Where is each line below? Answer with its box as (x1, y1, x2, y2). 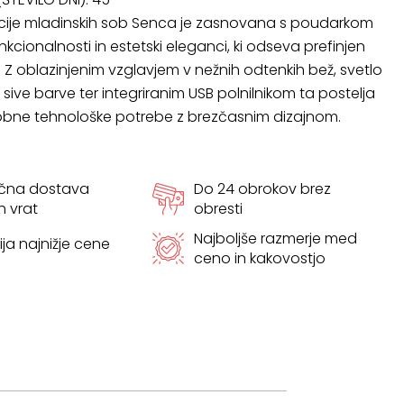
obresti (193, 198, 243, 219)
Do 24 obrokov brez (193, 179, 331, 199)
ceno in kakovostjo (193, 247, 326, 269)
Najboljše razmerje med (193, 227, 357, 249)
